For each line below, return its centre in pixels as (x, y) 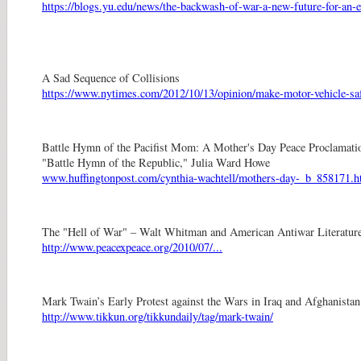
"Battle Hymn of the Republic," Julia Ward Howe (156, 163)
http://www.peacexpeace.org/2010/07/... (132, 247)
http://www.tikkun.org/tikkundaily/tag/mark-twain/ (158, 316)
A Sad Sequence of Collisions (111, 78)
